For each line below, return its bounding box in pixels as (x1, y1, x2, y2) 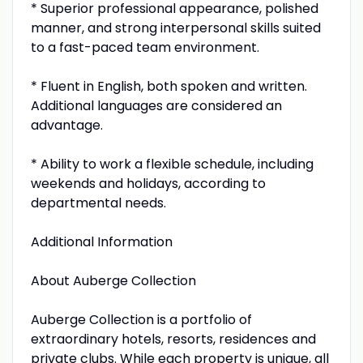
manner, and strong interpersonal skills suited (30, 18, 321, 37)
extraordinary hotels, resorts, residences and (30, 329, 316, 348)
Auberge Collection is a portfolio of (30, 310, 252, 329)
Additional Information (30, 232, 173, 251)
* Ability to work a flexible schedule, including (30, 154, 314, 173)
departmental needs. (30, 193, 166, 212)
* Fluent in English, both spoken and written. (30, 76, 307, 96)
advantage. (30, 115, 103, 135)
